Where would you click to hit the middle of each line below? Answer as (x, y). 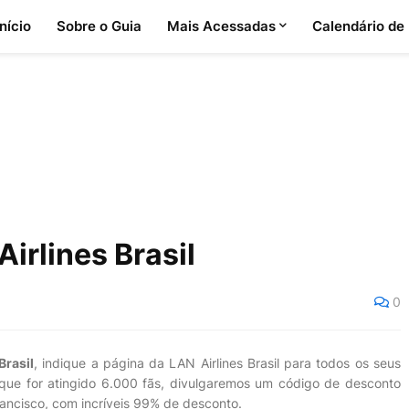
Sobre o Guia (99, 26)
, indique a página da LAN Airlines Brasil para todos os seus (217, 363)
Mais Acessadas (221, 26)
